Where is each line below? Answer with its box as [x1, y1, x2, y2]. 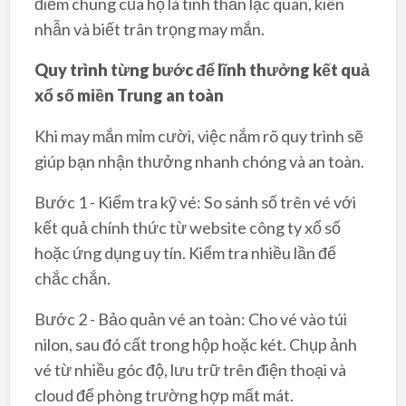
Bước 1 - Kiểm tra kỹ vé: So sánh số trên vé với [34, 191, 356, 212]
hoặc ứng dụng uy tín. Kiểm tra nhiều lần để [34, 242, 336, 263]
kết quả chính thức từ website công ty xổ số [34, 217, 341, 237]
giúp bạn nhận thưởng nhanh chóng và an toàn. [34, 150, 364, 171]
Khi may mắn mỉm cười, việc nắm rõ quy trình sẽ [34, 125, 363, 146]
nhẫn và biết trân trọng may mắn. [34, 18, 265, 39]
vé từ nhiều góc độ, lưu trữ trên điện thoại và [34, 359, 346, 380]
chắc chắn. [34, 267, 111, 288]
